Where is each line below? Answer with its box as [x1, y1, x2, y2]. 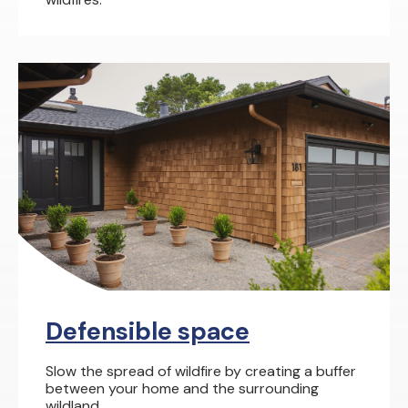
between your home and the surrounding [46, 379, 319, 399]
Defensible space [46, 315, 250, 348]
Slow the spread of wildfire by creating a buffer [46, 362, 356, 382]
